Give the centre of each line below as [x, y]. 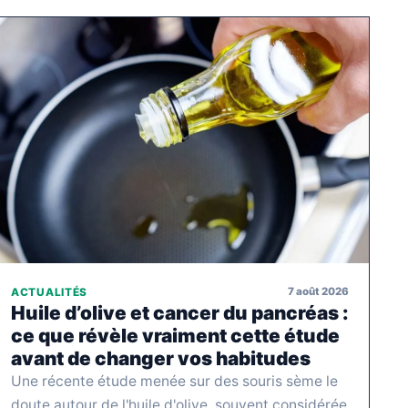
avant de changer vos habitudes [161, 358]
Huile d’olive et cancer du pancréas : [180, 312]
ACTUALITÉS [50, 292]
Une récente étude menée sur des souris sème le [174, 381]
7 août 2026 [318, 292]
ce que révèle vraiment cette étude [175, 335]
